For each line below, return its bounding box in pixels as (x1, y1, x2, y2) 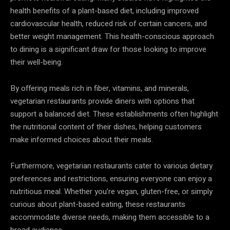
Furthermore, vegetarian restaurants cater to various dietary (10, 160, 213, 171)
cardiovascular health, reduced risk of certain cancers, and (10, 17, 207, 29)
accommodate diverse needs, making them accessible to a (10, 211, 209, 223)
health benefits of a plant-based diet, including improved (10, 5, 199, 16)
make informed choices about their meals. (10, 133, 153, 145)
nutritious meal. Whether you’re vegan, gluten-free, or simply (10, 185, 213, 197)
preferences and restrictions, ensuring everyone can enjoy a (10, 172, 212, 184)
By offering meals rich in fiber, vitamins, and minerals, (10, 82, 189, 94)
